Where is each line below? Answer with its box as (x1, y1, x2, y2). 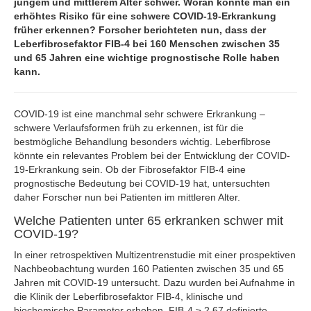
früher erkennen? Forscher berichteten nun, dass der (14, 24, 266, 35)
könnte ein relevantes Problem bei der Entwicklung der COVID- (14, 150, 290, 161)
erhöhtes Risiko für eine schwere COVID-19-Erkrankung (14, 10, 276, 22)
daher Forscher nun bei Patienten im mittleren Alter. (14, 192, 240, 203)
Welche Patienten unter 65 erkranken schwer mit (14, 214, 283, 228)
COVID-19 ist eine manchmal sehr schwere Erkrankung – (14, 108, 265, 119)
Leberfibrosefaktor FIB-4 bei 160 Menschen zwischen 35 (14, 38, 280, 49)
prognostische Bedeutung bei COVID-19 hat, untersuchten (14, 178, 270, 189)
